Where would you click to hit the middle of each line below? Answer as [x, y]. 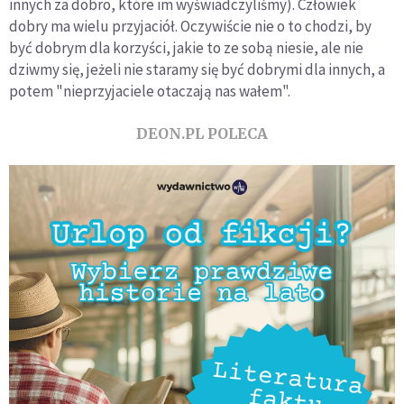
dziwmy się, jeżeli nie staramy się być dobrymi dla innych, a [197, 70]
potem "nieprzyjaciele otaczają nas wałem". [150, 92]
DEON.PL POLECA [202, 134]
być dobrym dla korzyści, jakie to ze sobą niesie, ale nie [186, 48]
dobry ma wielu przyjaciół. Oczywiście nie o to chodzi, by [190, 27]
